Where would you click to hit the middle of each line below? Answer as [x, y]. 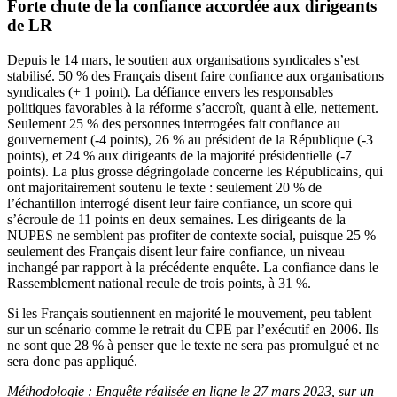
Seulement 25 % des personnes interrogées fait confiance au [174, 123]
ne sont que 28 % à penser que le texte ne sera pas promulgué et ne [193, 345]
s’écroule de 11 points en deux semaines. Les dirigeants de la [176, 219]
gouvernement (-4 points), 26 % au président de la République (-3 [190, 139]
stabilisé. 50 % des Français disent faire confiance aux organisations [195, 75]
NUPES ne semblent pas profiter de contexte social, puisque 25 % [191, 235]
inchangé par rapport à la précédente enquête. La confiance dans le [193, 267]
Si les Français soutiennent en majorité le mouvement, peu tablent [189, 313]
